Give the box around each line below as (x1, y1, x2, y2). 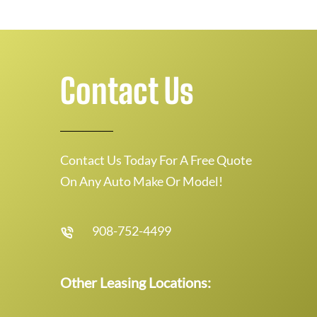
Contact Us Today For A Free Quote (60, 152, 252, 168)
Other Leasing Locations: (60, 274, 211, 291)
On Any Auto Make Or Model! (60, 173, 223, 189)
